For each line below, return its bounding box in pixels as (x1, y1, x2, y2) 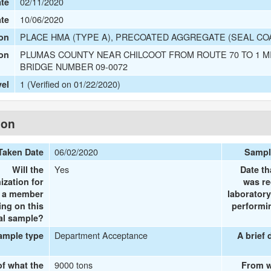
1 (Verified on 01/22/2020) (20, 77, 121, 90)
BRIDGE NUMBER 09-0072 (20, 60, 128, 73)
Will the (12, 163, 44, 175)
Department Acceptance (54, 229, 148, 241)
